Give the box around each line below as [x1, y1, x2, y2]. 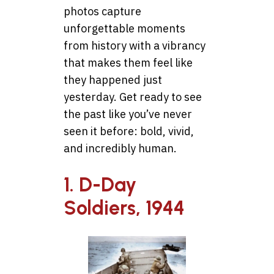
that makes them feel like [64, 55, 193, 70]
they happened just [64, 72, 162, 87]
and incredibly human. [64, 141, 177, 155]
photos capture [64, 4, 141, 18]
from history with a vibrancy [64, 38, 206, 53]
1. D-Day [64, 173, 136, 197]
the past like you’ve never [64, 106, 192, 121]
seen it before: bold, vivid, [64, 124, 194, 138]
